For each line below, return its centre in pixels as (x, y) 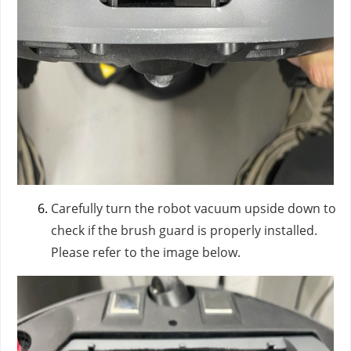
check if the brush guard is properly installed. (184, 230)
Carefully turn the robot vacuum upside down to (194, 208)
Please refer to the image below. (146, 252)
